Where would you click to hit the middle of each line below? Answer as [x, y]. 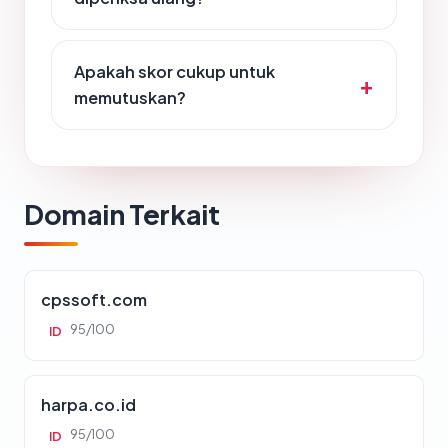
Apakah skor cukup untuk [174, 72]
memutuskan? [130, 98]
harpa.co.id [88, 405]
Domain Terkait [122, 214]
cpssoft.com [94, 300]
